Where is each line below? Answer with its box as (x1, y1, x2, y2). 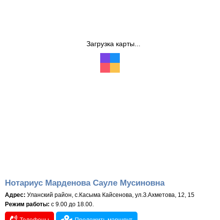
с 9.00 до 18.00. (50, 201, 94, 208)
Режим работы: (5, 201, 50, 208)
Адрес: (5, 192, 26, 198)
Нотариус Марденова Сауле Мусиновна (5, 178, 165, 188)
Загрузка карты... (86, 40, 140, 48)
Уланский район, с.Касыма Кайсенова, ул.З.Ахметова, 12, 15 (26, 192, 194, 198)
